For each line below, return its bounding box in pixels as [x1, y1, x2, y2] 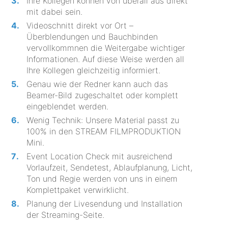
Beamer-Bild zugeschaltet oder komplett [26, 90, 179, 100]
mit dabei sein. [26, 6, 83, 17]
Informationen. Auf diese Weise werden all [26, 53, 185, 64]
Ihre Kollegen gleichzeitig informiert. [26, 65, 161, 75]
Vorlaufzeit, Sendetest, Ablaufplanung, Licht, [26, 162, 193, 173]
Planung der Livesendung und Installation [26, 198, 183, 209]
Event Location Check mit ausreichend [26, 151, 173, 161]
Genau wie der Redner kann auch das [26, 78, 168, 89]
